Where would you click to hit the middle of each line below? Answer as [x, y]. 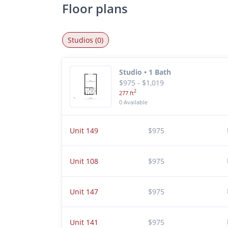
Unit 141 [84, 222]
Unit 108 [84, 161]
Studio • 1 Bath [145, 72]
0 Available [133, 102]
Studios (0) [85, 40]
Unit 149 [84, 131]
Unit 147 [84, 192]
